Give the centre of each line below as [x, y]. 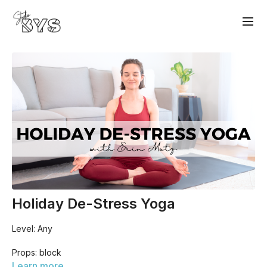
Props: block [37, 252]
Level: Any [32, 228]
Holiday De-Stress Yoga [94, 203]
